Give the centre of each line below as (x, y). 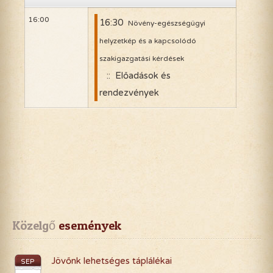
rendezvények (129, 93)
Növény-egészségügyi (166, 23)
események (88, 226)
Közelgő (34, 226)
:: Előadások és (136, 76)
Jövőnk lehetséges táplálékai (112, 261)
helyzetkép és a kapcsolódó (147, 41)
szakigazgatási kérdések (141, 59)
